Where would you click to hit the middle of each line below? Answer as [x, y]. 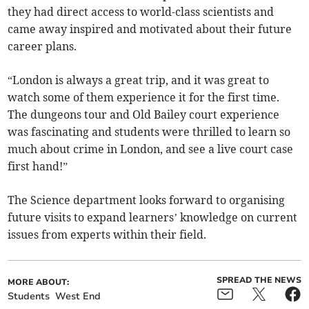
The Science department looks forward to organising [147, 200]
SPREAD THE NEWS [259, 280]
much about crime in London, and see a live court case [151, 149]
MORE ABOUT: [39, 282]
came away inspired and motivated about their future [150, 29]
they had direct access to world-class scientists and [141, 12]
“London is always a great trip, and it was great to [139, 80]
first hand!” [38, 167]
